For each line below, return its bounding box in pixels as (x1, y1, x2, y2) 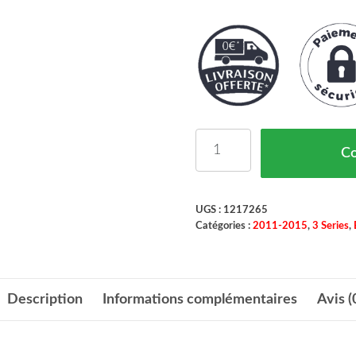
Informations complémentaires (102, 292, 297, 307)
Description (6, 292, 83, 307)
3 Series (311, 220, 349, 230)
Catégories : (195, 220, 253, 230)
